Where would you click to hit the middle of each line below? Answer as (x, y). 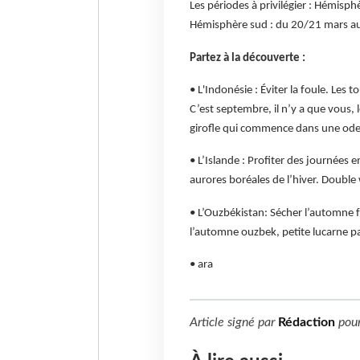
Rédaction (306, 322)
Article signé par (233, 322)
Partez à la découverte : (247, 58)
